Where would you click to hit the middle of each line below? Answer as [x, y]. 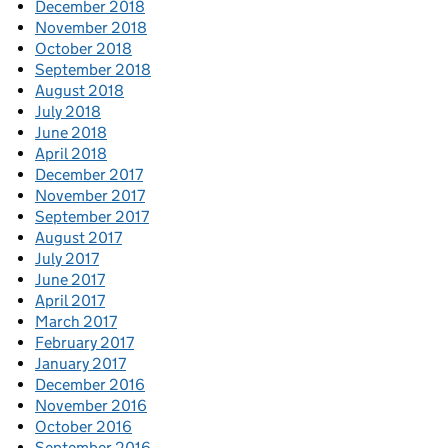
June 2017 [70, 279]
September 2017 [92, 216]
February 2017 [84, 342]
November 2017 [90, 195]
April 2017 [70, 300]
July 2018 [68, 111]
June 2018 [71, 132]
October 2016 [83, 426]
